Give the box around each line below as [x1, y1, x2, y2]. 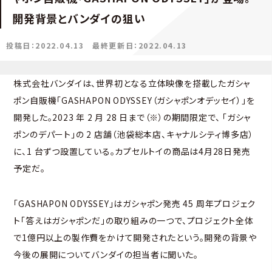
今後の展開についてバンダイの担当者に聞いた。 [13, 248, 199, 260]
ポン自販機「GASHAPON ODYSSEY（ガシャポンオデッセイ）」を [13, 93, 255, 106]
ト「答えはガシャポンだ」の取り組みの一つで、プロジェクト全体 [13, 214, 254, 226]
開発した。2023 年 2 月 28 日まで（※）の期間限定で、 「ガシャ [13, 110, 251, 123]
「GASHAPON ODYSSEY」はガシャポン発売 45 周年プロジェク [13, 197, 256, 209]
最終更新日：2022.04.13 [92, 39, 187, 50]
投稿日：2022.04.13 [6, 39, 84, 50]
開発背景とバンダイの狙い [12, 10, 146, 26]
